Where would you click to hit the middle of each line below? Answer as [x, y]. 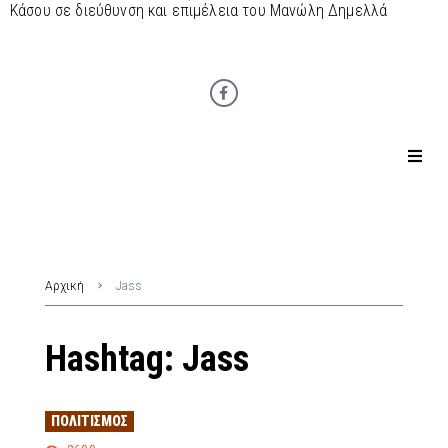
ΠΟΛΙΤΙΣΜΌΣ [89, 420]
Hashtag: [113, 358]
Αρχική [64, 285]
